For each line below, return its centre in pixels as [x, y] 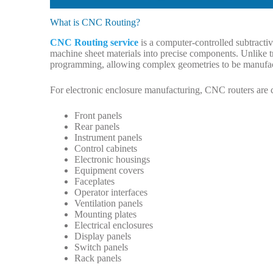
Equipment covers [109, 171]
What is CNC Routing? [95, 23]
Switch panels [101, 247]
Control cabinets [106, 149]
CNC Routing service [94, 43]
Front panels [98, 116]
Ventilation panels [108, 204]
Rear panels [97, 127]
